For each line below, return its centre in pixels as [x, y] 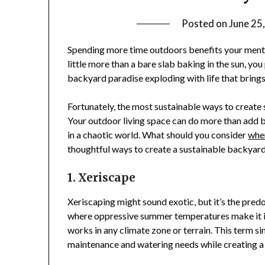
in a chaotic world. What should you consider [158, 135]
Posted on [205, 24]
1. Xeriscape [102, 178]
